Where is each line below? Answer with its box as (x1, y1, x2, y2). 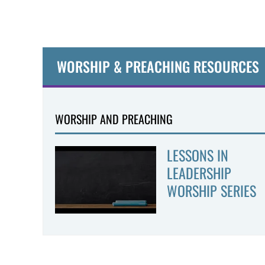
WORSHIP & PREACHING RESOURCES (43, 56, 259, 77)
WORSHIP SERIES (166, 180, 256, 201)
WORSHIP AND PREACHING (55, 110, 173, 128)
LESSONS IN (166, 144, 228, 166)
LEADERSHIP (166, 162, 231, 183)
